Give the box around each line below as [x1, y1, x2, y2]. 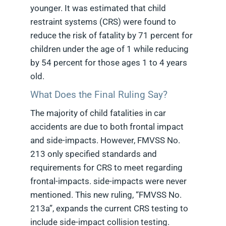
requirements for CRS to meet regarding [30, 162, 183, 173]
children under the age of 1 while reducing [30, 44, 189, 54]
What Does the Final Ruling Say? [30, 89, 167, 101]
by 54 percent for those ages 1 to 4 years [30, 58, 187, 68]
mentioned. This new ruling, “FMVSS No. [30, 190, 182, 200]
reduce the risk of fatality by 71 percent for [30, 30, 193, 41]
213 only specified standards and [30, 149, 157, 159]
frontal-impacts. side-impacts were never [30, 176, 187, 187]
